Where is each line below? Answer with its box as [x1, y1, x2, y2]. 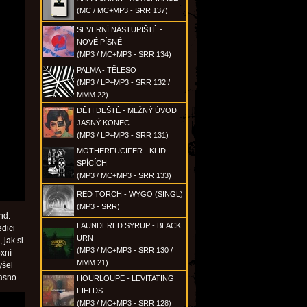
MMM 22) [77, 90, 108, 99]
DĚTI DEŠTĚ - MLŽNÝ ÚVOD [77, 106, 177, 114]
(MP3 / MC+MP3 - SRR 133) [77, 171, 171, 180]
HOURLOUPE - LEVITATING [77, 274, 174, 282]
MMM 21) [77, 258, 108, 267]
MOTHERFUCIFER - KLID [77, 147, 166, 155]
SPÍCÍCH [77, 159, 107, 167]
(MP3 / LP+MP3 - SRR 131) [77, 131, 169, 139]
